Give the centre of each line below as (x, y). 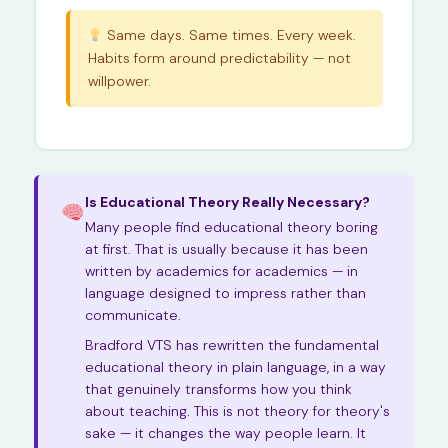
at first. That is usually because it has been (227, 248)
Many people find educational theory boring (232, 226)
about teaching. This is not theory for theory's (238, 410)
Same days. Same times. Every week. (230, 35)
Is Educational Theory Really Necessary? (228, 201)
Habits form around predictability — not (219, 58)
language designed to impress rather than (226, 292)
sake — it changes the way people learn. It (226, 432)
